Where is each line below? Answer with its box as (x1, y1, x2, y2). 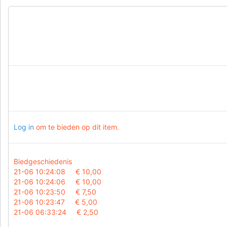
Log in (14, 123, 34, 132)
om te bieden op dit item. (34, 123, 119, 132)
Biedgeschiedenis (14, 157, 72, 166)
